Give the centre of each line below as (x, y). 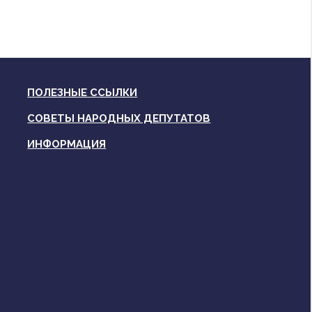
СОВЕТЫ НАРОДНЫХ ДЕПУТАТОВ (119, 118)
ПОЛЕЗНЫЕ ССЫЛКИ (83, 92)
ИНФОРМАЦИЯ (67, 144)
